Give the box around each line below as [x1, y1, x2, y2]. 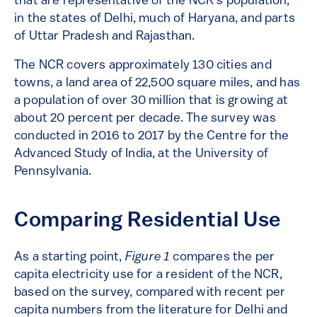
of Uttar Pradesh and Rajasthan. [14, 30, 198, 44]
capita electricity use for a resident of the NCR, [14, 268, 282, 282]
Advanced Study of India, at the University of [14, 147, 269, 161]
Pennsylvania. [14, 165, 92, 179]
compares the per [170, 250, 275, 265]
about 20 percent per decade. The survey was [14, 112, 276, 126]
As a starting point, [14, 250, 125, 265]
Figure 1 [125, 250, 171, 265]
